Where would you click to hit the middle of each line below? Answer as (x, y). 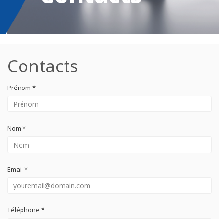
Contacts (43, 66)
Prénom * (22, 87)
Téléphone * (26, 210)
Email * (18, 169)
